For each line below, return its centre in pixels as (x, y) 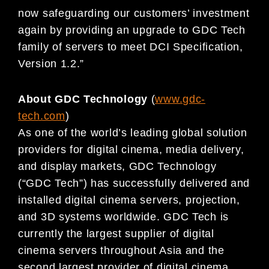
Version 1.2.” (51, 63)
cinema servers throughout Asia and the (121, 250)
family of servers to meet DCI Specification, (131, 47)
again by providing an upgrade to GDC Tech (132, 30)
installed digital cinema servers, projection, (129, 200)
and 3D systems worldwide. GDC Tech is (123, 216)
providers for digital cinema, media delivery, (131, 149)
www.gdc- (180, 99)
